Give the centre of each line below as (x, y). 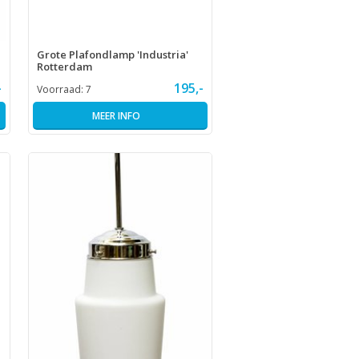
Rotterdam (64, 67)
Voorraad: (61, 90)
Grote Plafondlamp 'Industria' (112, 55)
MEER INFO (116, 116)
